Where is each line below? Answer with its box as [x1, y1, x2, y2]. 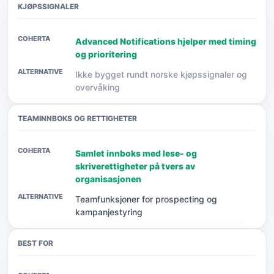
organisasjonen [75, 174, 141, 184]
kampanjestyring [75, 207, 143, 217]
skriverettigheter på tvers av [75, 161, 195, 171]
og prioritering [75, 49, 137, 59]
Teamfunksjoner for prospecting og [75, 194, 217, 204]
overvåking [75, 82, 120, 92]
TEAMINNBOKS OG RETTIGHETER [18, 114, 137, 123]
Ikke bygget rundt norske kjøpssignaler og [75, 69, 247, 80]
